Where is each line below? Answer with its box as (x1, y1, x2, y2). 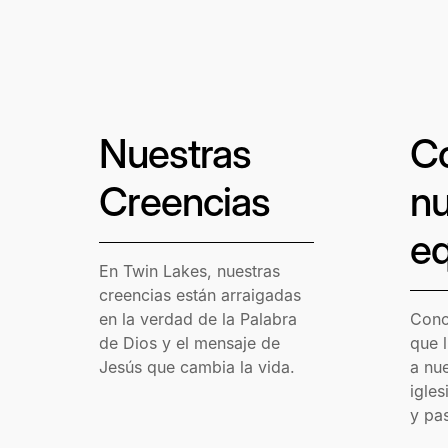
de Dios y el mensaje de (99, 333, 281, 354)
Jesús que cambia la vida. (99, 357, 296, 378)
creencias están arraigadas (99, 285, 302, 306)
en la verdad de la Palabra (99, 309, 298, 330)
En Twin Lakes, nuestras (99, 261, 281, 282)
